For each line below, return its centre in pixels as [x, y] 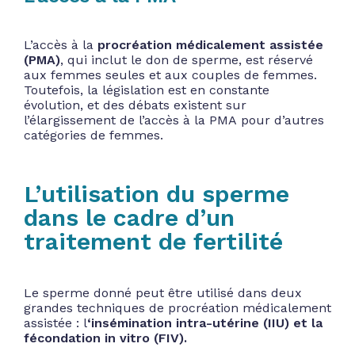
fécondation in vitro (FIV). [105, 338]
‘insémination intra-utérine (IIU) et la [205, 323]
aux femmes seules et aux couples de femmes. [170, 74]
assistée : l [55, 323]
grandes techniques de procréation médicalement [177, 307]
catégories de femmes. [94, 135]
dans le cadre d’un [129, 217]
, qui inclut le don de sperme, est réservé [187, 59]
